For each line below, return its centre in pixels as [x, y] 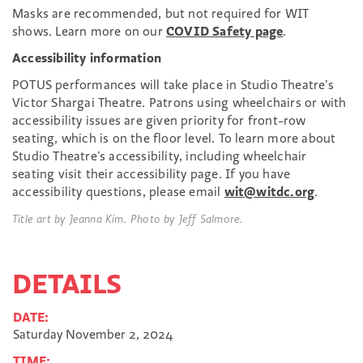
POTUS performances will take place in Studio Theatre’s [173, 84]
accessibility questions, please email [118, 191]
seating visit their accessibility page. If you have [152, 173]
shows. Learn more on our [89, 31]
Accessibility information [87, 58]
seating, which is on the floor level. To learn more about [174, 138]
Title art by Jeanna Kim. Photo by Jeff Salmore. [128, 219]
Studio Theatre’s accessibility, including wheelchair [160, 156]
